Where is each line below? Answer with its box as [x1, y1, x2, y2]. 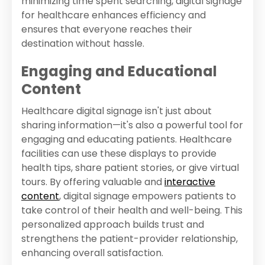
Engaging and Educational [21, 62, 217, 82]
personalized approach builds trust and [21, 218, 204, 232]
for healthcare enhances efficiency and [21, 8, 206, 22]
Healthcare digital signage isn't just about [21, 104, 212, 118]
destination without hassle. [21, 37, 144, 51]
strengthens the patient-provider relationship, [21, 232, 238, 246]
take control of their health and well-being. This [21, 203, 243, 218]
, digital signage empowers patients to [59, 189, 236, 203]
